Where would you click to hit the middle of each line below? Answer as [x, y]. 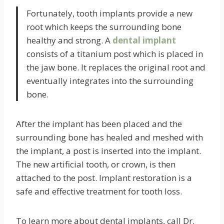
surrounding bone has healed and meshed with [109, 137]
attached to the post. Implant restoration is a [104, 178]
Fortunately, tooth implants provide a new [109, 13]
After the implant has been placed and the [99, 124]
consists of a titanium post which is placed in [115, 54]
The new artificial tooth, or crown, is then [96, 164]
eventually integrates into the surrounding [110, 81]
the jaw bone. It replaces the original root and [116, 67]
